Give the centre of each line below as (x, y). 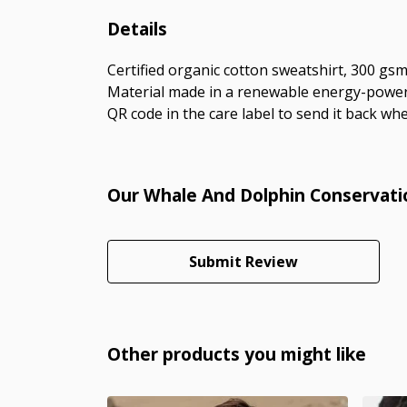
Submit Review (243, 261)
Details (137, 28)
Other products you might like (237, 353)
